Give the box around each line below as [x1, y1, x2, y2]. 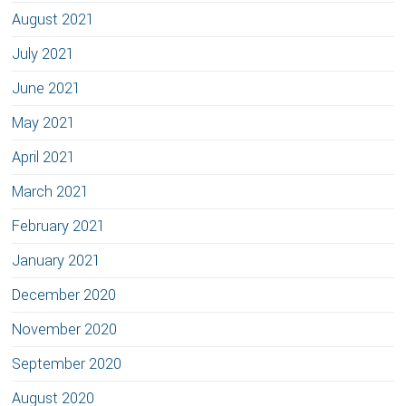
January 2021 [12, 250, 101, 271]
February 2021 [12, 216, 106, 237]
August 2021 [12, 9, 95, 30]
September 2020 [12, 353, 122, 374]
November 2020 [12, 319, 118, 340]
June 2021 [12, 78, 82, 99]
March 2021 [12, 181, 90, 202]
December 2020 [12, 285, 117, 305]
